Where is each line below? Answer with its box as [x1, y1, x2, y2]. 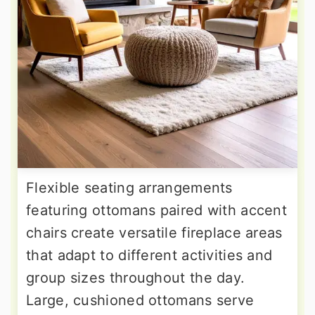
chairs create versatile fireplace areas [26, 224, 283, 242]
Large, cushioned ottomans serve [26, 292, 255, 309]
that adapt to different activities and [26, 247, 273, 264]
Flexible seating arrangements [26, 179, 233, 197]
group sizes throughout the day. [26, 269, 245, 287]
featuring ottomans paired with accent [26, 202, 288, 219]
